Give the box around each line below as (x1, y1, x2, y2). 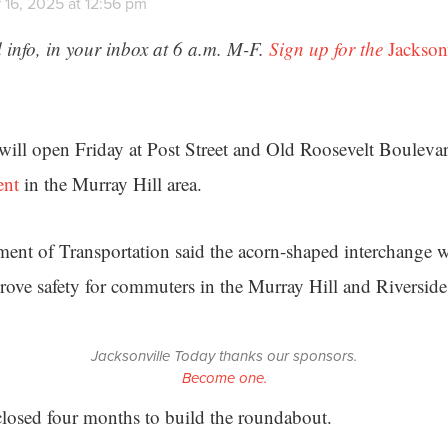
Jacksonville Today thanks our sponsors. (91, 345, 357, 367)
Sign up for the (269, 36, 388, 61)
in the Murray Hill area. (19, 171, 202, 196)
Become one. (181, 367, 267, 389)
